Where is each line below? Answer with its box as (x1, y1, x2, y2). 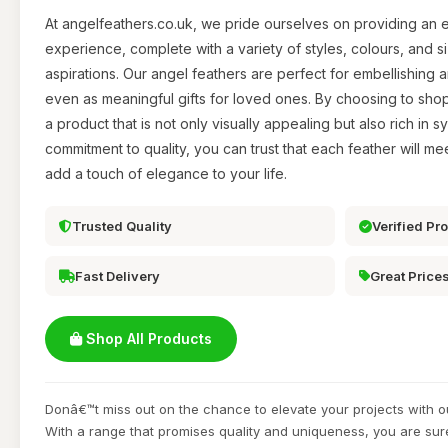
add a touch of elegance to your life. (45, 165, 287, 183)
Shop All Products (82, 330, 212, 348)
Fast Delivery (75, 268, 160, 285)
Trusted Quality (72, 218, 172, 235)
